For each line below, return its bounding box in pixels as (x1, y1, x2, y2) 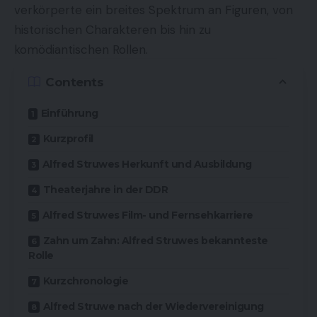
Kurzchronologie (42, 275, 128, 288)
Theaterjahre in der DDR (42, 183, 168, 197)
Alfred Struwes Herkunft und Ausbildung (42, 158, 252, 171)
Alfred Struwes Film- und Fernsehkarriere (42, 209, 253, 222)
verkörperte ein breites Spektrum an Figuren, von (14, 2, 293, 18)
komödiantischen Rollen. (14, 42, 148, 58)
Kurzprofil (42, 132, 93, 146)
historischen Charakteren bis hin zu (14, 22, 211, 38)
